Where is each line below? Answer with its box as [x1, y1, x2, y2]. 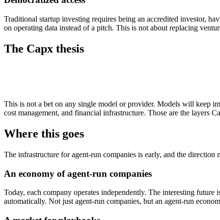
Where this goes [4, 127, 84, 140]
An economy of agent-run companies [4, 168, 152, 179]
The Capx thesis [4, 42, 84, 55]
